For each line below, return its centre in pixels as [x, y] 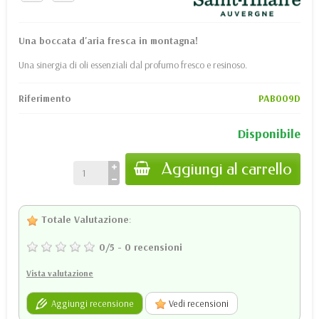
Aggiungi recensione [90, 303]
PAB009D [279, 98]
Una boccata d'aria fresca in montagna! [108, 40]
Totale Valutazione [84, 219]
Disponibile [269, 133]
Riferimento [45, 98]
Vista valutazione [60, 273]
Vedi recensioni [198, 304]
